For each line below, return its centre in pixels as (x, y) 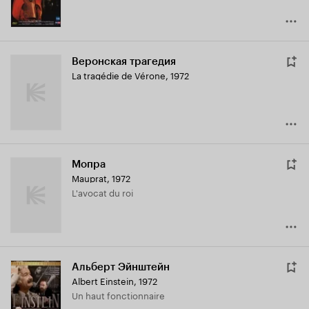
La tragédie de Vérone (119, 75)
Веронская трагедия (124, 62)
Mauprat (89, 178)
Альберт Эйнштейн (121, 267)
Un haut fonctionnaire (121, 295)
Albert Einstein (103, 280)
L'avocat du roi (106, 192)
